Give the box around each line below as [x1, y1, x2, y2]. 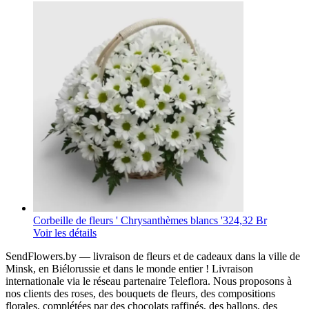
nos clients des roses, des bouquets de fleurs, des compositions [6, 287, 275, 299]
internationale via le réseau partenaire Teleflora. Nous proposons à [6, 275, 292, 287]
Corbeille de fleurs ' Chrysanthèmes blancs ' [33, 214, 223, 226]
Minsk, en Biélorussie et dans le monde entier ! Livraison [6, 262, 253, 275]
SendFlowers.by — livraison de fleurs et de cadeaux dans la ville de [6, 250, 300, 262]
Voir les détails [33, 226, 97, 239]
